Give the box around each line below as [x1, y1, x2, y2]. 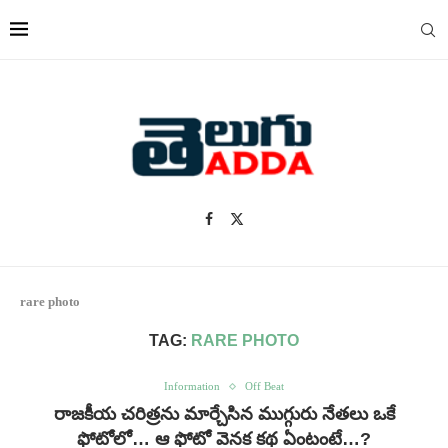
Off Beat [245, 380, 284, 392]
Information [164, 380, 220, 392]
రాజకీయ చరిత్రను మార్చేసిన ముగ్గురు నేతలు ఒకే [53, 404, 395, 424]
